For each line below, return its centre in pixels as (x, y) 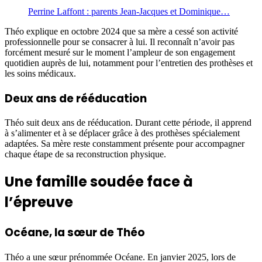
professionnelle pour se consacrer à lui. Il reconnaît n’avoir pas (120, 42)
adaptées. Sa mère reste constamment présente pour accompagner (125, 144)
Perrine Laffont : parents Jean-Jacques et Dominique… (129, 11)
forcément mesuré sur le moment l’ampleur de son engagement (120, 52)
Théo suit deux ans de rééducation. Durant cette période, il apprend (128, 123)
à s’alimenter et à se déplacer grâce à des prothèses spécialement (122, 133)
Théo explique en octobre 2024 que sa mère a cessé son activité (121, 31)
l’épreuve (39, 202)
